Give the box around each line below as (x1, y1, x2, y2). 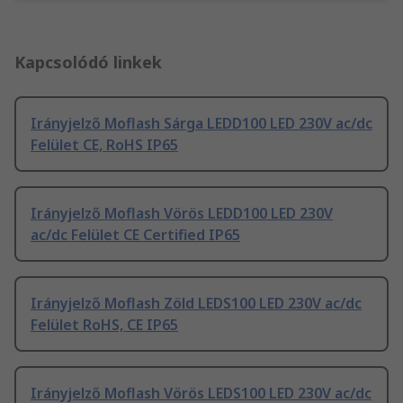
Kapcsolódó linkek (14, 51, 162, 74)
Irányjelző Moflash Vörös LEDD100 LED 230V (31, 203, 333, 224)
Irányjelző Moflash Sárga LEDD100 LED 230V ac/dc (31, 113, 372, 134)
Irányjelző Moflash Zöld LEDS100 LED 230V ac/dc (31, 293, 362, 314)
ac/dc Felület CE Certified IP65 (31, 225, 240, 246)
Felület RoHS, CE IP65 (31, 315, 178, 336)
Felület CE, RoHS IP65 (31, 135, 178, 156)
